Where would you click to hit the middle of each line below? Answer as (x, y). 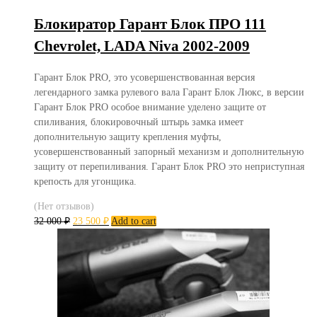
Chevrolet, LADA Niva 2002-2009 (142, 46)
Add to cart (134, 221)
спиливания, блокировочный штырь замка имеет (139, 122)
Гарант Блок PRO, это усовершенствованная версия (144, 77)
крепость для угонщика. (85, 181)
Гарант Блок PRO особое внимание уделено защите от (150, 107)
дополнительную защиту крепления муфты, (128, 137)
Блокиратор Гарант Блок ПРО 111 (150, 24)
